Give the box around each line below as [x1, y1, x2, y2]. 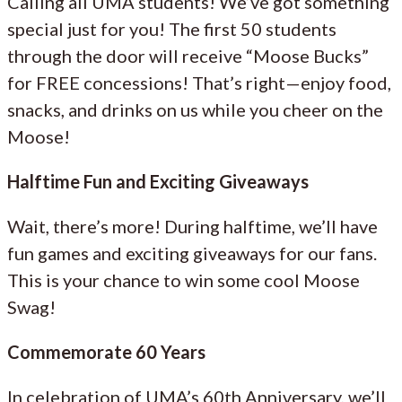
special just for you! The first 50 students [7, 17, 336, 39]
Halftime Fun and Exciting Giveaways [7, 170, 309, 192]
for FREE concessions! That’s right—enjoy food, [7, 71, 391, 93]
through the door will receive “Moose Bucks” [7, 44, 369, 66]
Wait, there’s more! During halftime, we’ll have [7, 214, 378, 237]
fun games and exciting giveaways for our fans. [7, 241, 377, 264]
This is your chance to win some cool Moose [7, 268, 360, 291]
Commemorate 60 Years [7, 340, 205, 363]
